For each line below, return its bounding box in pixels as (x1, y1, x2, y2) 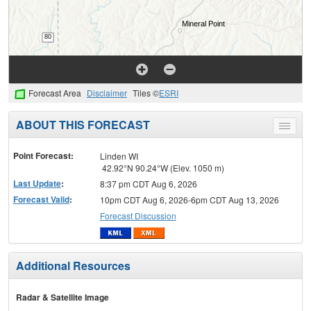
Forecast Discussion (99, 209, 176, 221)
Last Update (13, 176, 61, 190)
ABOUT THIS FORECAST (16, 116, 150, 133)
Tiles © (133, 87, 159, 99)
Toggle (284, 121, 310, 134)
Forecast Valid (13, 192, 69, 205)
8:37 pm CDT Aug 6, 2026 (99, 177, 197, 190)
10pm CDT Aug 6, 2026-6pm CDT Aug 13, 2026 (99, 193, 279, 205)
